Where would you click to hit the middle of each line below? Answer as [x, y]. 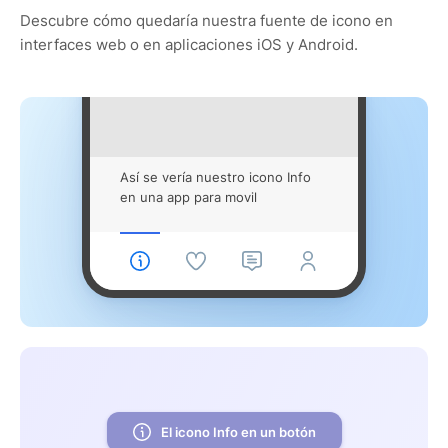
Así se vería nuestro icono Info [215, 176]
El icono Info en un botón [238, 431]
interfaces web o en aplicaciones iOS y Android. [189, 44]
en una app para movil [188, 196]
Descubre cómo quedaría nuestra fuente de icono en [206, 20]
